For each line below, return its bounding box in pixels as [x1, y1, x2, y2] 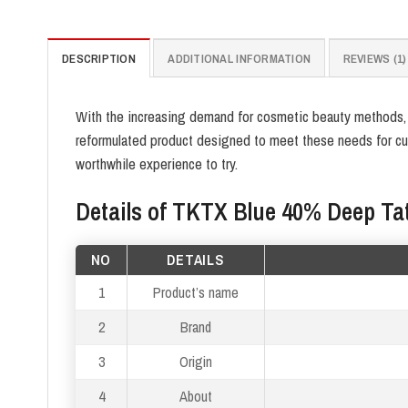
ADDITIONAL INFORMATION [168, 50, 311, 67]
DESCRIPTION [62, 50, 136, 67]
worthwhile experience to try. [76, 154, 238, 175]
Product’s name [153, 281, 239, 302]
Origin [179, 351, 212, 372]
